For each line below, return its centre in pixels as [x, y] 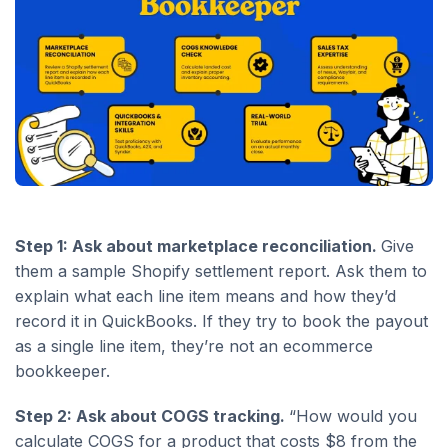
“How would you [353, 416]
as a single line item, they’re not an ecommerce [194, 346]
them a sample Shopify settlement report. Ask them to [221, 271]
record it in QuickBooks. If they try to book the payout [221, 321]
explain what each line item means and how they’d [205, 296]
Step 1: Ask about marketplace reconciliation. [198, 246]
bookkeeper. [62, 371]
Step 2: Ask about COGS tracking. [152, 416]
